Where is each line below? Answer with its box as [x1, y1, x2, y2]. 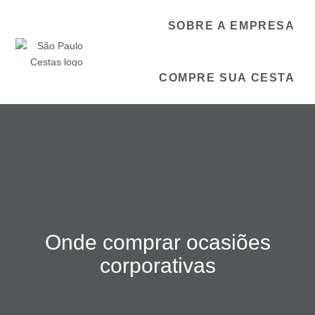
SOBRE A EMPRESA [167, 20, 295, 32]
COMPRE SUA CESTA [158, 72, 295, 84]
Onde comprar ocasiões [44, 231, 271, 254]
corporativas [99, 254, 216, 277]
